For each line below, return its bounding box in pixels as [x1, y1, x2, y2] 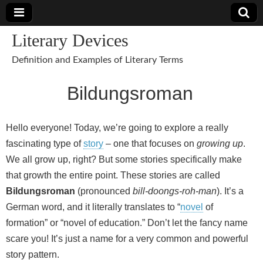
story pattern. [6, 249, 59, 259]
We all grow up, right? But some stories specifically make [6, 154, 242, 164]
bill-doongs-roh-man [133, 186, 217, 196]
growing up [197, 139, 243, 149]
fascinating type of [6, 139, 83, 149]
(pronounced [75, 186, 133, 196]
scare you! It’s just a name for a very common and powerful [6, 234, 248, 244]
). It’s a [217, 186, 244, 196]
